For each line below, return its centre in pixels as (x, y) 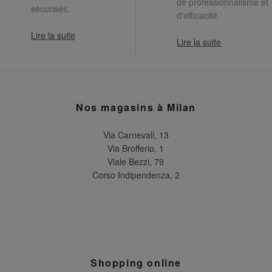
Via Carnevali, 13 (136, 134)
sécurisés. (51, 8)
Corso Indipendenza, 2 (136, 175)
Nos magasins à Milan (136, 107)
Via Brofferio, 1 (136, 148)
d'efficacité (197, 15)
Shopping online (136, 262)
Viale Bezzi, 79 (136, 161)
